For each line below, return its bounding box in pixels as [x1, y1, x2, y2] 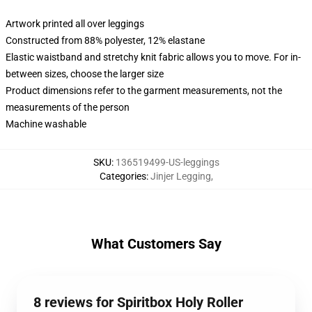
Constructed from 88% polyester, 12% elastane [6, 35, 205, 46]
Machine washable [6, 118, 86, 130]
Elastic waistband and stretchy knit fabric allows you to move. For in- [6, 52, 301, 63]
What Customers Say [91, 235, 221, 252]
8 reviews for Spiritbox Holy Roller [33, 294, 243, 311]
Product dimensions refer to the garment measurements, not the [6, 85, 282, 96]
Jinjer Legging [150, 171, 211, 182]
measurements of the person [6, 102, 130, 113]
